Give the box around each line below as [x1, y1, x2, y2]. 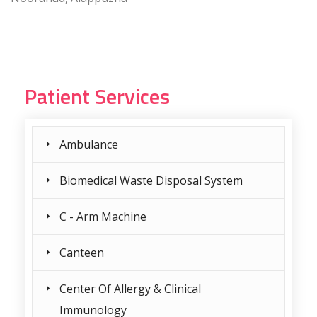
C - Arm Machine [59, 209, 146, 224]
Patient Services [25, 80, 170, 113]
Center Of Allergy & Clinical [59, 281, 201, 296]
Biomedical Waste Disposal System [59, 173, 243, 188]
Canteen [59, 245, 104, 260]
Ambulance [59, 137, 118, 152]
